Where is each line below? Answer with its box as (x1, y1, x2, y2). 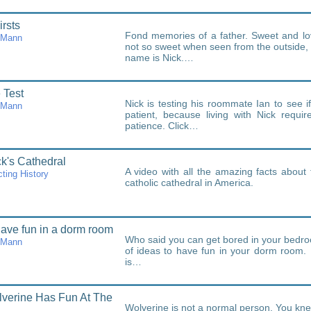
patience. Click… (124, 120, 199, 131)
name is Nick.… (124, 52, 194, 63)
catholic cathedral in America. (124, 177, 253, 188)
